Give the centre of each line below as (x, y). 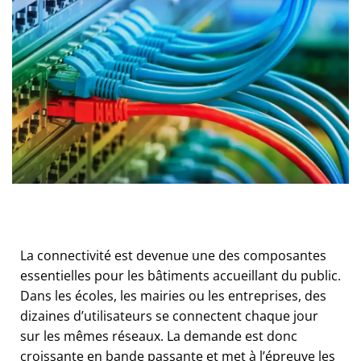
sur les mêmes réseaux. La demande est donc (159, 336)
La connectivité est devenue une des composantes (173, 255)
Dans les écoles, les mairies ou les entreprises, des (173, 295)
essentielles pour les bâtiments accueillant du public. (180, 275)
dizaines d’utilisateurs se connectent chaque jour (169, 315)
